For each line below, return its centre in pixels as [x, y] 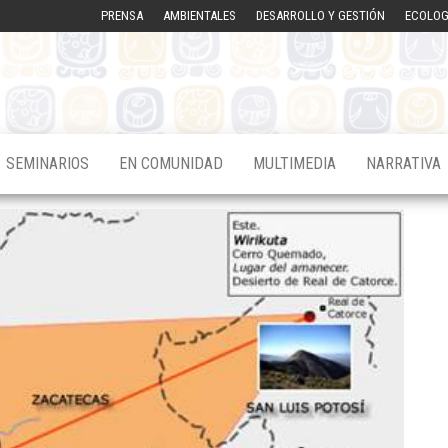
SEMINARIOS [47, 163]
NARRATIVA [403, 163]
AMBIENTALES [199, 15]
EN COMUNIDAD [171, 163]
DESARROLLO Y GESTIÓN [320, 15]
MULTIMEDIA [294, 163]
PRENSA [122, 15]
